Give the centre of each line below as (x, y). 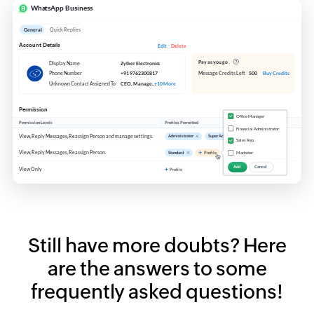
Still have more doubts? (135, 245)
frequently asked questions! (157, 291)
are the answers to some (157, 268)
